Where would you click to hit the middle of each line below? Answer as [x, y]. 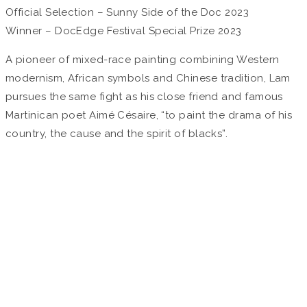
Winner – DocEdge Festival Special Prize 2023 [124, 31]
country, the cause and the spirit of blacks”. [117, 134]
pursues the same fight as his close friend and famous [144, 97]
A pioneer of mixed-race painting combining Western [143, 60]
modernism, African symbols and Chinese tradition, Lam [148, 78]
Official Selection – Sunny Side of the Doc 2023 [127, 13]
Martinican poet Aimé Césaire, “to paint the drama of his [149, 115]
